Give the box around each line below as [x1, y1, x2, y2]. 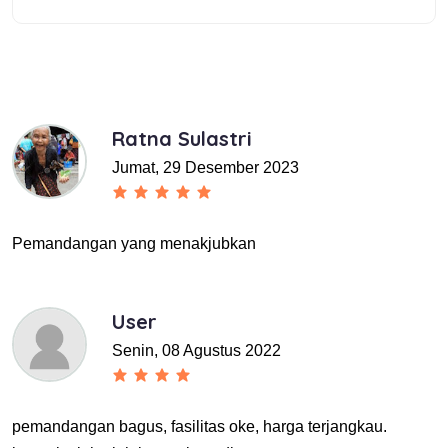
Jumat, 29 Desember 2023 [112, 159, 299, 177]
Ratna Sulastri [112, 126, 252, 152]
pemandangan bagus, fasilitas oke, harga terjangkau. [12, 418, 387, 436]
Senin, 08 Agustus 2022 [112, 342, 281, 360]
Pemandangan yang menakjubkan [12, 235, 256, 253]
